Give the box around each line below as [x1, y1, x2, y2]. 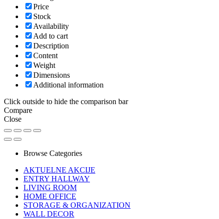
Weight [33, 61, 55, 70]
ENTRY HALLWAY [23, 175, 90, 183]
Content [33, 51, 58, 60]
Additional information [33, 81, 104, 89]
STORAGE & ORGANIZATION [23, 201, 131, 210]
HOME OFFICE [23, 192, 76, 201]
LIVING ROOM [23, 183, 77, 192]
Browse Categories [23, 149, 82, 158]
